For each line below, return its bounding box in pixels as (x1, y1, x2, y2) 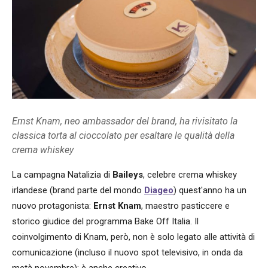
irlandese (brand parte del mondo (12, 185, 144, 196)
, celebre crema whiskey (143, 169, 237, 181)
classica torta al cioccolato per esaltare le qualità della (12, 130, 234, 142)
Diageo (144, 185, 173, 196)
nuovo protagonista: (12, 200, 93, 212)
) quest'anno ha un (173, 185, 246, 196)
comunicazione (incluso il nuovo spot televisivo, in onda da (12, 247, 243, 258)
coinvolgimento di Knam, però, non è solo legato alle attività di (12, 232, 255, 243)
